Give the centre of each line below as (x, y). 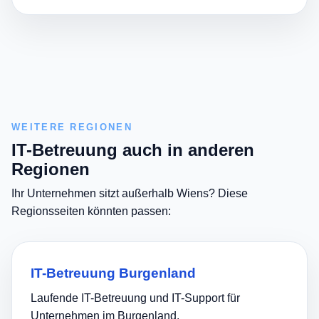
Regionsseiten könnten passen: (91, 211)
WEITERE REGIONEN (72, 127)
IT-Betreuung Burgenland (113, 273)
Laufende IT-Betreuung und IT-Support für (135, 298)
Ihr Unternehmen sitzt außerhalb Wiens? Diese (130, 193)
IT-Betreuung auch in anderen (133, 150)
